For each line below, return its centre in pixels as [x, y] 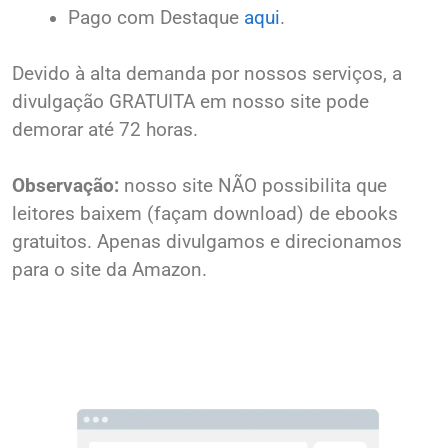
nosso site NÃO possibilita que [253, 185]
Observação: [65, 185]
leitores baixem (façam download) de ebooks [205, 213]
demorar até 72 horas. [105, 129]
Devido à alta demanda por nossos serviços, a [207, 73]
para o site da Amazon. [109, 269]
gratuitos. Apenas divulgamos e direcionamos [207, 241]
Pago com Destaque [156, 17]
